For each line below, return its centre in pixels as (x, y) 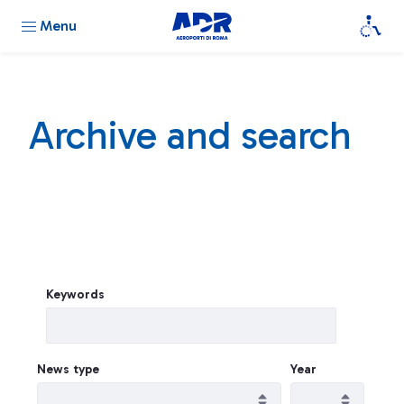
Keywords (75, 294)
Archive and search (190, 135)
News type (68, 369)
